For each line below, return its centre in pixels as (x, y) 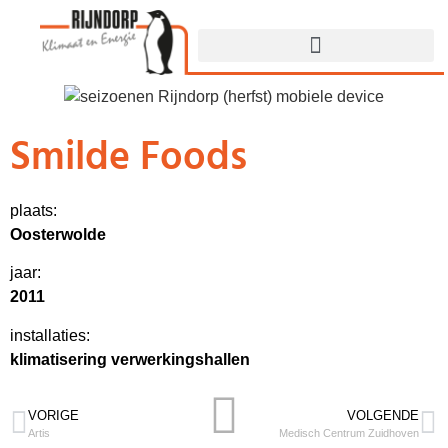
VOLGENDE (383, 416)
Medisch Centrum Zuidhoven (349, 433)
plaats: (33, 211)
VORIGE (53, 416)
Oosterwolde (58, 235)
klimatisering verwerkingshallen (130, 359)
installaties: (50, 335)
